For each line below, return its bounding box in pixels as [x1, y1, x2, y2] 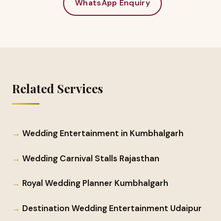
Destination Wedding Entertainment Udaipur [22, 202, 202, 214]
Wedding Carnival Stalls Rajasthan [22, 152, 159, 164]
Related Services [12, 80, 103, 96]
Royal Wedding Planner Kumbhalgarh [22, 178, 168, 189]
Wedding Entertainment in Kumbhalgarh [22, 127, 184, 139]
